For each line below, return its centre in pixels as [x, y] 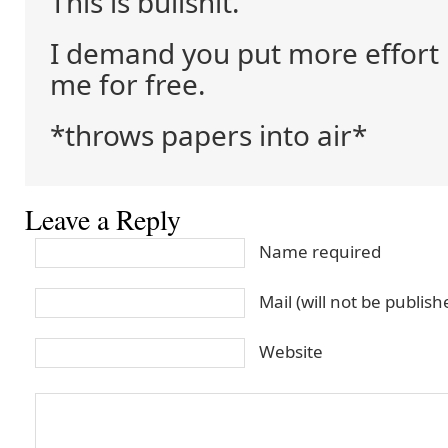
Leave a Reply [103, 219]
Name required [320, 251]
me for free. [127, 84]
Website [291, 351]
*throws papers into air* [208, 135]
